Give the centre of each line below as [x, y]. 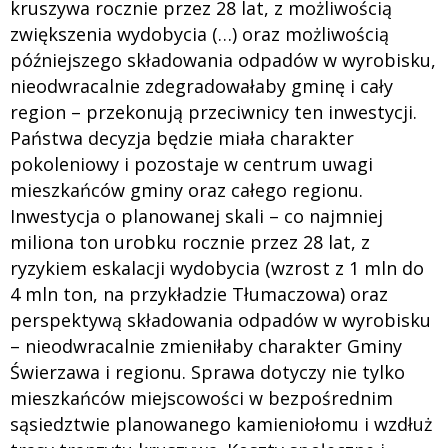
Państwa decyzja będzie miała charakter [182, 137]
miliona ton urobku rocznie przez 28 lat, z [190, 241]
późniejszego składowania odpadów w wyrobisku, [223, 59]
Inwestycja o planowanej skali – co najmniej [196, 215]
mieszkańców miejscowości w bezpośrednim [201, 397]
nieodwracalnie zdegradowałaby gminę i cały [201, 85]
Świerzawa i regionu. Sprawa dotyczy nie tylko [207, 371]
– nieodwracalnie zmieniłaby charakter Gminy [206, 345]
